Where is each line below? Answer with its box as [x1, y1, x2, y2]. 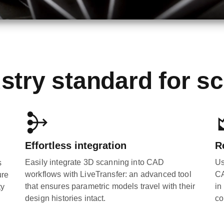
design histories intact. [25, 194, 106, 202]
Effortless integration [25, 140, 126, 151]
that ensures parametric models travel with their [25, 182, 195, 190]
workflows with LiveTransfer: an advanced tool [25, 170, 191, 178]
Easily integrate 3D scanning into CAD [25, 158, 164, 166]
